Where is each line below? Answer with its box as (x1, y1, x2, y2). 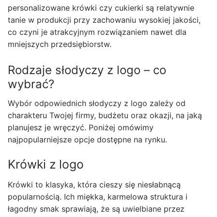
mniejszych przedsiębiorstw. (8, 39, 111, 49)
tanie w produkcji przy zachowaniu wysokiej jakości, (8, 15, 201, 25)
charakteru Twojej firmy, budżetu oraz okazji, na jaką (8, 110, 202, 120)
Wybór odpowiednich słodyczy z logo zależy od (8, 98, 186, 108)
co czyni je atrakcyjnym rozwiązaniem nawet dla (8, 27, 186, 37)
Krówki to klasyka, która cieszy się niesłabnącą (8, 179, 181, 189)
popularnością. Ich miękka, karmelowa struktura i (8, 191, 187, 201)
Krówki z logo (8, 157, 84, 172)
